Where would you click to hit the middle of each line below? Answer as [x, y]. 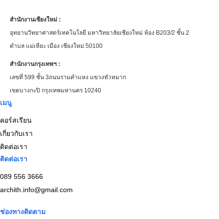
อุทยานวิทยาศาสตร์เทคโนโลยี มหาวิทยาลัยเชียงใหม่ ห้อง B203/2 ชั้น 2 [99, 33]
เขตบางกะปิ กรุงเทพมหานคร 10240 [55, 90]
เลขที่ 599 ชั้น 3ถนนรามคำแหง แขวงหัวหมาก [68, 77]
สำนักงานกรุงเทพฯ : [35, 64]
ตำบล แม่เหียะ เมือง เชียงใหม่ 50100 [56, 46]
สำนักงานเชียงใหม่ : [35, 19]
